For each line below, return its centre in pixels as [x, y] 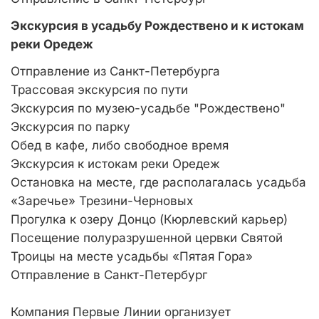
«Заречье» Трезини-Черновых [102, 201]
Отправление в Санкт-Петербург [109, 275]
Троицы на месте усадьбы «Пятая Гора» [132, 256]
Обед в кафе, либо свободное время [120, 145]
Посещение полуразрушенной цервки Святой [147, 238]
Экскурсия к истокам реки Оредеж [115, 164]
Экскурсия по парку [70, 127]
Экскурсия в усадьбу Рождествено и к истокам [157, 26]
